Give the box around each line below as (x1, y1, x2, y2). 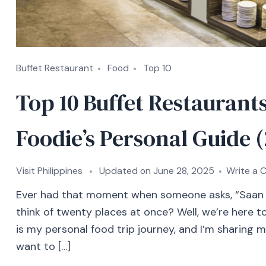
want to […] (16, 239, 71, 254)
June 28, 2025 (153, 164, 214, 178)
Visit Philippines (16, 164, 83, 178)
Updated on (99, 164, 153, 178)
